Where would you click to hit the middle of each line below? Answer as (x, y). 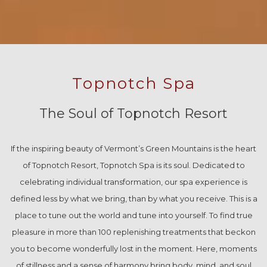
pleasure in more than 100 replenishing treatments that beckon (133, 232)
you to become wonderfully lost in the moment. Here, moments (133, 249)
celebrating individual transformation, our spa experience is (133, 182)
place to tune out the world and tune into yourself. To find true (133, 215)
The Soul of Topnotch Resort (133, 114)
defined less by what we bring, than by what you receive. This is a (133, 199)
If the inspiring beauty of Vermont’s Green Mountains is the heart (133, 149)
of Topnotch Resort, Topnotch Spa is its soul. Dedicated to (133, 165)
